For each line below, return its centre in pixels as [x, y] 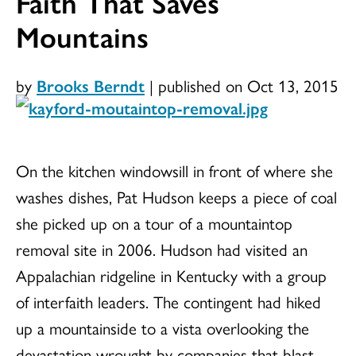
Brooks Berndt [91, 85]
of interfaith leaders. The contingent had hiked [168, 302]
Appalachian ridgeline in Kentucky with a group [171, 275]
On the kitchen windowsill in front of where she [174, 170]
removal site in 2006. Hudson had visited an [162, 249]
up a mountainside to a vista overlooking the [163, 328]
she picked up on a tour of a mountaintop [154, 223]
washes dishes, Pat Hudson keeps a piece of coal [176, 197]
